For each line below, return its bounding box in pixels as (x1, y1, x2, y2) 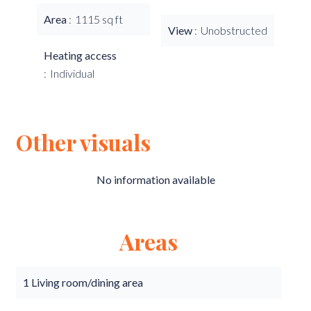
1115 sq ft (75, 12, 123, 26)
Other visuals (16, 127, 151, 157)
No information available (96, 173, 215, 186)
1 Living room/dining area (23, 276, 143, 289)
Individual (50, 67, 94, 80)
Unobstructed (201, 24, 267, 37)
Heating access (44, 49, 117, 62)
